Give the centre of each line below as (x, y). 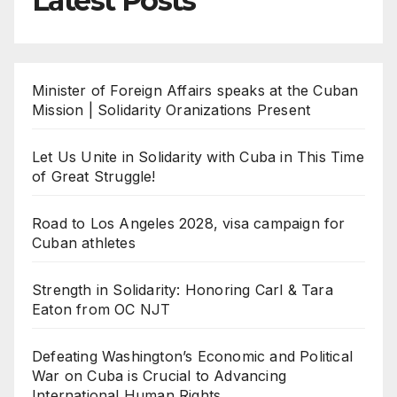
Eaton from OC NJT (101, 310)
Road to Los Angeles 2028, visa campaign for (189, 224)
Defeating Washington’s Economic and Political (193, 357)
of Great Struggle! (94, 177)
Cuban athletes (84, 243)
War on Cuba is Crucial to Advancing (159, 376)
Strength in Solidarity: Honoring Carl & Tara (183, 290)
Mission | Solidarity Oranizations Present (171, 110)
